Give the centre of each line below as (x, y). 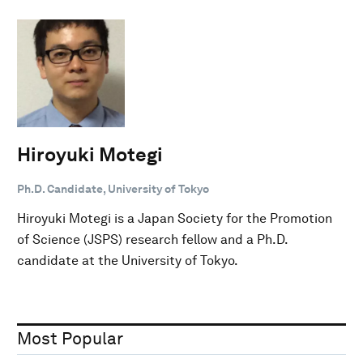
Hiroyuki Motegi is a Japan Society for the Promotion (175, 218)
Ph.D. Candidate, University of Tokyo (113, 188)
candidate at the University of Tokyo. (129, 260)
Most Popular (70, 338)
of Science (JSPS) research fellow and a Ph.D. (152, 239)
